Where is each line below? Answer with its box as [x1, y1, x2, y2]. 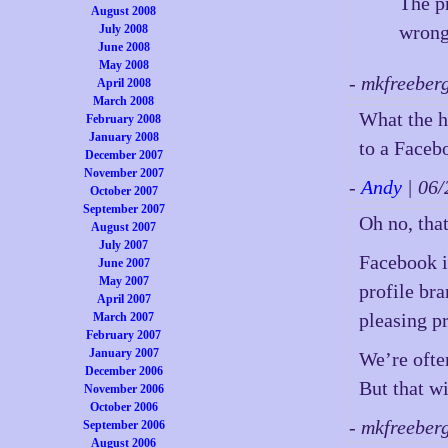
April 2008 [96, 76, 151, 90]
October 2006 [89, 400, 158, 414]
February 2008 [86, 112, 162, 126]
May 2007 [98, 274, 149, 288]
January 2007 [88, 346, 159, 360]
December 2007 [84, 148, 163, 162]
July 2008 [99, 22, 149, 36]
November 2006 [83, 382, 164, 396]
